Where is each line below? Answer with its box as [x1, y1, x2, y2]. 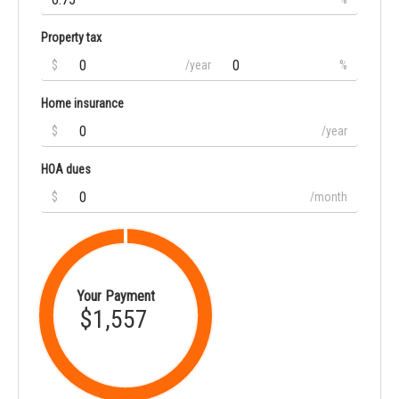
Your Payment [77, 288, 155, 305]
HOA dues [41, 162, 91, 177]
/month [310, 190, 347, 205]
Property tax [41, 30, 102, 45]
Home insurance [41, 96, 124, 111]
